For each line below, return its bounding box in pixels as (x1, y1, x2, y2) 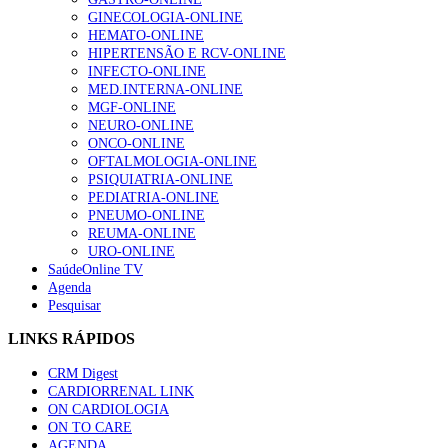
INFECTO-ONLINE (88, 63, 206, 79)
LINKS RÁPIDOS (8, 329, 135, 347)
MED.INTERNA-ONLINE (88, 81, 243, 97)
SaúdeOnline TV (48, 261, 143, 277)
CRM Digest (48, 365, 118, 381)
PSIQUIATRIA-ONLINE (88, 171, 233, 187)
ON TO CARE (48, 419, 132, 435)
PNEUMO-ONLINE (88, 207, 205, 223)
